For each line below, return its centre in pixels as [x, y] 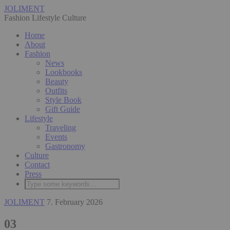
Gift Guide [63, 109]
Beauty [57, 81]
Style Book [63, 100]
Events [56, 137]
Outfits [56, 91]
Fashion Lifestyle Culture [45, 18]
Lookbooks [64, 72]
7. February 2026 [75, 202]
